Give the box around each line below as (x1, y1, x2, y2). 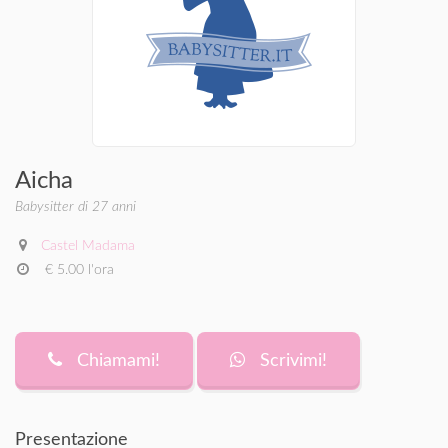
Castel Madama (41, 239, 135, 254)
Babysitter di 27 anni (15, 200, 136, 215)
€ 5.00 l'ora (41, 263, 114, 278)
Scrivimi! (255, 352, 327, 371)
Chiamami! (72, 352, 160, 371)
